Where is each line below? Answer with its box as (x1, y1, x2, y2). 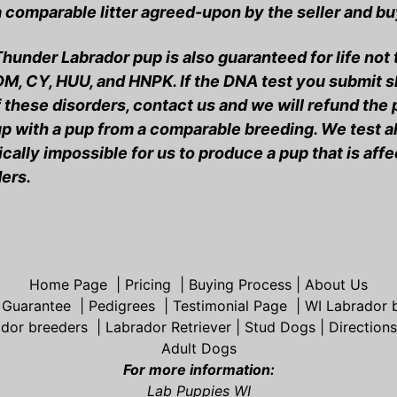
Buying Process (189, 276, 292, 293)
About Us (305, 276, 368, 293)
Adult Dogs (160, 339, 237, 357)
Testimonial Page (172, 297, 287, 315)
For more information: (122, 361, 275, 378)
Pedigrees (88, 297, 155, 315)
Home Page (29, 276, 107, 293)
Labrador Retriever (105, 318, 231, 336)
